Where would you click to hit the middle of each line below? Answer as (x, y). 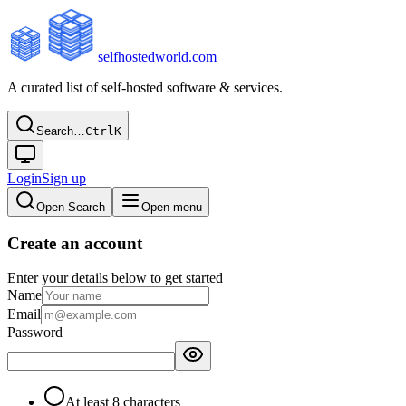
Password (35, 333)
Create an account (75, 243)
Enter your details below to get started (115, 278)
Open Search (71, 207)
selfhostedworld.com (157, 57)
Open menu (172, 207)
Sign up (64, 178)
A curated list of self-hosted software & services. (145, 87)
